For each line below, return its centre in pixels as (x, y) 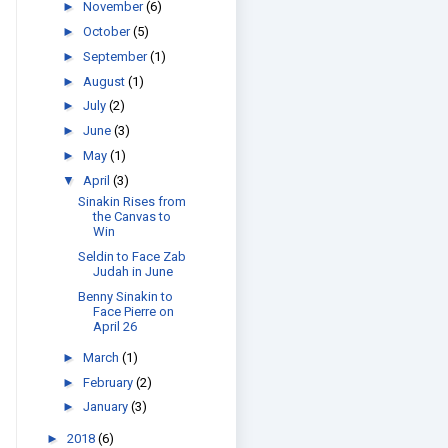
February (109, 382)
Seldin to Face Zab (132, 256)
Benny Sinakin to (126, 296)
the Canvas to (132, 216)
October (107, 31)
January (106, 407)
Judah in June (133, 271)
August (105, 81)
